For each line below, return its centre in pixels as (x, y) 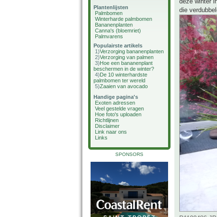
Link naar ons (111, 132)
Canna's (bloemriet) (118, 31)
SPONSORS (129, 154)
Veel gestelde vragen (119, 108)
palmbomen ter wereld (119, 80)
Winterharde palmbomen (124, 19)
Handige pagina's (116, 97)
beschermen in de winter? (124, 69)
